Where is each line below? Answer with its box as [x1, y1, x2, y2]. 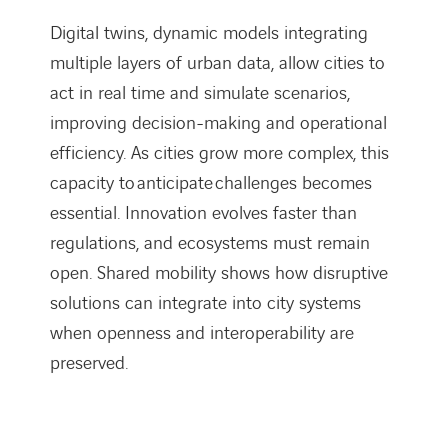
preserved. [50, 350, 128, 376]
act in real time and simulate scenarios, [50, 80, 350, 106]
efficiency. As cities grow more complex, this [50, 140, 389, 166]
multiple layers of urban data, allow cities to [50, 50, 385, 76]
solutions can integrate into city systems [50, 290, 361, 316]
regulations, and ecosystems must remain [50, 230, 370, 256]
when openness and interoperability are [50, 320, 354, 346]
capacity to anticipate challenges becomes [50, 170, 372, 196]
